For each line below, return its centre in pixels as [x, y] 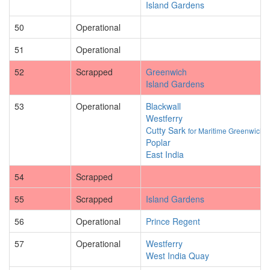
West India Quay [177, 256]
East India [165, 154]
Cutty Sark [167, 130]
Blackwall [163, 106]
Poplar [158, 142]
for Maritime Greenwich [226, 130]
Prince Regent [173, 221]
